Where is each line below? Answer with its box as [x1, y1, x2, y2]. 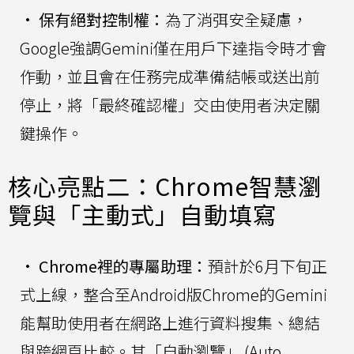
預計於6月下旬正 [208, 254, 327, 278]
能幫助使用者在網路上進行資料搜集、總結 [20, 311, 320, 335]
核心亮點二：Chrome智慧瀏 [8, 168, 322, 204]
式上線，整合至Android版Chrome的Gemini [20, 283, 327, 307]
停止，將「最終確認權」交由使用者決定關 [20, 93, 320, 117]
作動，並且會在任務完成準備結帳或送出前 [20, 65, 320, 88]
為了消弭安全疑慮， [165, 8, 307, 32]
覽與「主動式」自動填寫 [8, 197, 277, 232]
